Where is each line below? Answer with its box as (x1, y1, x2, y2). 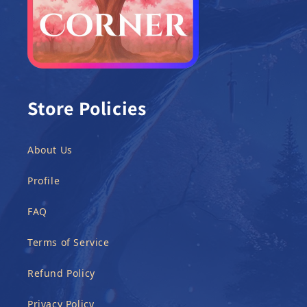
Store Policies (27, 95, 147, 121)
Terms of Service (27, 236, 110, 249)
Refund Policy (27, 267, 95, 280)
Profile (27, 174, 60, 187)
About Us (27, 143, 73, 156)
